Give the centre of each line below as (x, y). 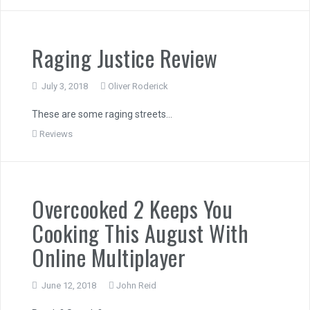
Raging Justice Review (125, 57)
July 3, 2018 (65, 86)
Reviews (56, 134)
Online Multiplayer (109, 257)
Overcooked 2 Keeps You (132, 208)
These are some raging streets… (102, 114)
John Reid (136, 285)
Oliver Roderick (138, 86)
